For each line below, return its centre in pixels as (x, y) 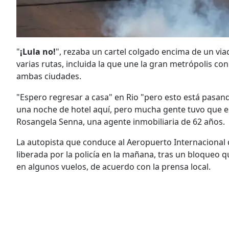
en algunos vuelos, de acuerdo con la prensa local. (113, 166)
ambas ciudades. (49, 76)
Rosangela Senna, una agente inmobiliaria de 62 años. (121, 121)
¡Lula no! (38, 51)
